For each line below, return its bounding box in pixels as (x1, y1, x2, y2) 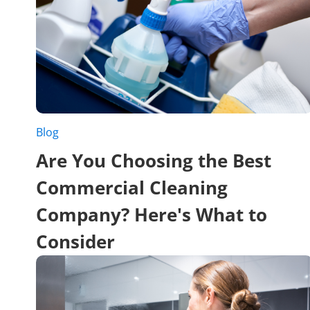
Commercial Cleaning (36, 174, 228, 200)
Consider (36, 228, 115, 254)
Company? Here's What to (36, 201, 267, 227)
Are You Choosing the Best (36, 147, 271, 173)
